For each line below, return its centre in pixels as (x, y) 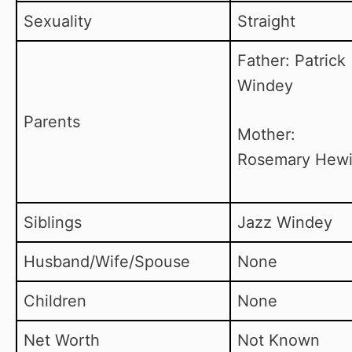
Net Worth (62, 341)
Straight (266, 22)
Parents (52, 122)
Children (55, 301)
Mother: (266, 135)
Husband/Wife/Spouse (107, 262)
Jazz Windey (285, 223)
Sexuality (58, 22)
